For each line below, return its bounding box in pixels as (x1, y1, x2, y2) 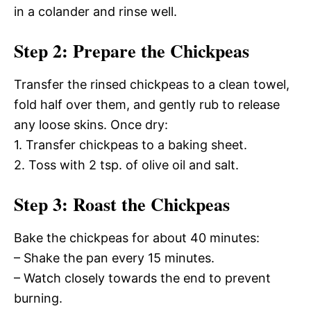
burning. (14, 291, 62, 305)
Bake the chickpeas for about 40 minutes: (14, 230, 260, 245)
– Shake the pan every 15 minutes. (14, 251, 215, 265)
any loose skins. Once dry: (14, 117, 168, 132)
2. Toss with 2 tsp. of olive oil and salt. (14, 158, 239, 172)
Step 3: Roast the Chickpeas (14, 191, 230, 217)
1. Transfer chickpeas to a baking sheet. (14, 137, 247, 152)
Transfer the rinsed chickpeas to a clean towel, (14, 77, 289, 92)
